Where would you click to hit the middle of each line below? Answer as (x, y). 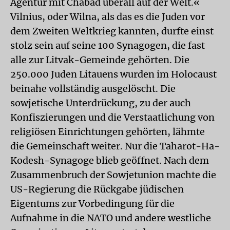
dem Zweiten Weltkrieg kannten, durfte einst (112, 31)
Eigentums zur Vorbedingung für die (92, 204)
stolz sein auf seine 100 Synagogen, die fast (108, 45)
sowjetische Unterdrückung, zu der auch (101, 103)
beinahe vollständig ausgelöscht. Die (93, 89)
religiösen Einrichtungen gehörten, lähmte (108, 132)
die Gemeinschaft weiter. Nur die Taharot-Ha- (115, 146)
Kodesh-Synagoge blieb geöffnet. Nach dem (110, 160)
